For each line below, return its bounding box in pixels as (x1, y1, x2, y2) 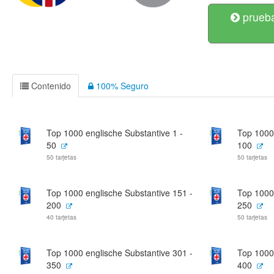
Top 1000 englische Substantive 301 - (46, 246, 193, 259)
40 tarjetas (46, 213, 76, 221)
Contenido (29, 80, 71, 92)
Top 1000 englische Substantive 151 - (46, 187, 193, 199)
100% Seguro (94, 80, 149, 92)
